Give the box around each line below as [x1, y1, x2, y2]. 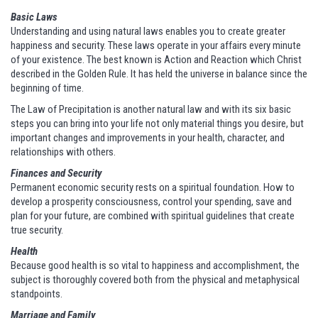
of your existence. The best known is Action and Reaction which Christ [11, 53, 302, 67]
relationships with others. [11, 146, 116, 159]
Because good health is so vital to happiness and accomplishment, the [11, 259, 300, 273]
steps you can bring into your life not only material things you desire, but [11, 117, 304, 131]
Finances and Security [11, 167, 102, 180]
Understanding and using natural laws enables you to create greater [11, 25, 285, 38]
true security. [11, 224, 63, 237]
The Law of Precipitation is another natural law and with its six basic [11, 103, 291, 116]
